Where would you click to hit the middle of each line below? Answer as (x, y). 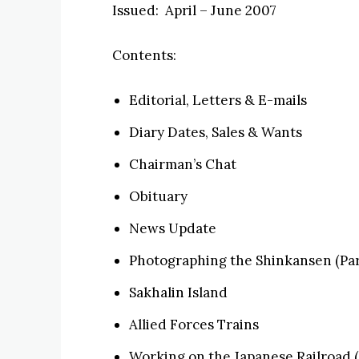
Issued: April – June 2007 (194, 10)
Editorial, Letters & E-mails (218, 100)
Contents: (144, 55)
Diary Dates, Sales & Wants (216, 132)
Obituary (158, 196)
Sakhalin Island (178, 292)
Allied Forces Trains (194, 325)
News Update (173, 228)
